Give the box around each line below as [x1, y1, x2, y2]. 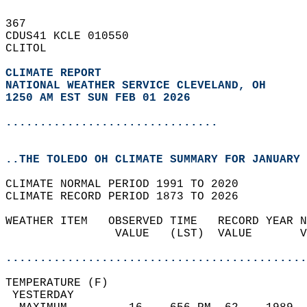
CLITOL [5, 42, 60, 55]
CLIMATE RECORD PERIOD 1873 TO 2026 [5, 191, 252, 203]
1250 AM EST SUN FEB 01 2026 [5, 92, 191, 104]
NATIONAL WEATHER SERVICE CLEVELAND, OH [5, 79, 266, 92]
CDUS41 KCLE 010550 [5, 30, 143, 42]
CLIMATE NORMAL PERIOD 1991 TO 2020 [5, 178, 252, 191]
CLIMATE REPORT [5, 67, 108, 79]
